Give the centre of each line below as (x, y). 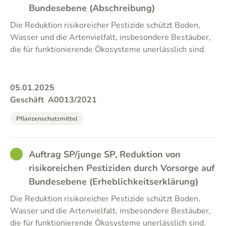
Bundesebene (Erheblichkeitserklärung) (114, 182)
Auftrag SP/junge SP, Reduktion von (105, 154)
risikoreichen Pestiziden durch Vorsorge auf (122, 168)
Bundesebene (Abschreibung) (92, 8)
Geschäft (27, 100)
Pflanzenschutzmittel (47, 119)
